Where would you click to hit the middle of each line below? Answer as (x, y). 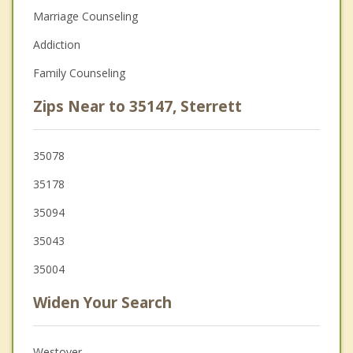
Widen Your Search (102, 302)
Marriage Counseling (85, 16)
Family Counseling (79, 72)
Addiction (57, 44)
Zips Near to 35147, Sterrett (137, 106)
